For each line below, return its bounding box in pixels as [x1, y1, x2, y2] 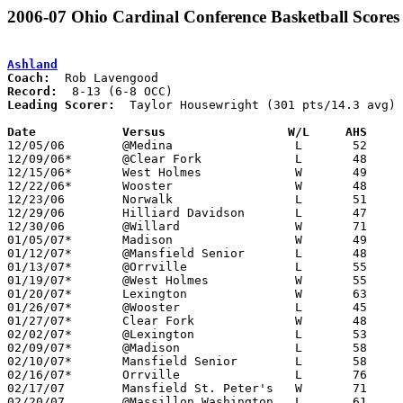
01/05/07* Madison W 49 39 [7, 232, 72, 246]
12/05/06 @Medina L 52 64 [7, 138, 65, 152]
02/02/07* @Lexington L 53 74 [7, 327, 72, 341]
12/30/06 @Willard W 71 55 [7, 219, 65, 233]
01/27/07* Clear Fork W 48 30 [7, 313, 72, 327]
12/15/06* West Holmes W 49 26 [7, 165, 72, 179]
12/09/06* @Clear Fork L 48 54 [7, 151, 72, 166]
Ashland [7, 57, 58, 71]
